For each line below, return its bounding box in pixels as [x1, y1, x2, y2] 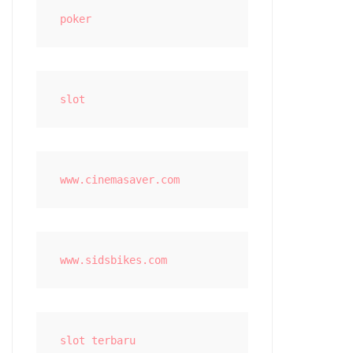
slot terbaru [60, 334, 136, 347]
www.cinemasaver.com [60, 173, 180, 186]
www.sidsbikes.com [60, 254, 168, 266]
